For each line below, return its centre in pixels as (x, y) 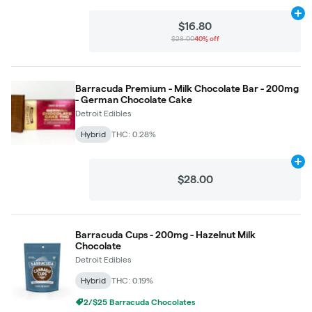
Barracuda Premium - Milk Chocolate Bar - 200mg (187, 88)
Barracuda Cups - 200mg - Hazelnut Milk (165, 235)
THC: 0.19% (132, 280)
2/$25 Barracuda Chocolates (140, 302)
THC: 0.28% (134, 134)
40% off (206, 39)
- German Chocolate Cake (134, 100)
